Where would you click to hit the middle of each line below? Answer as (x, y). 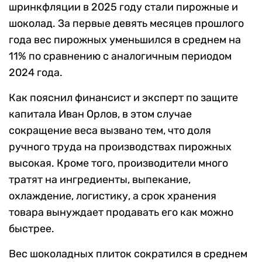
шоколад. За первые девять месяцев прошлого (126, 24)
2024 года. (36, 73)
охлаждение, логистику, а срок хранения (113, 196)
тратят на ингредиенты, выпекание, (100, 180)
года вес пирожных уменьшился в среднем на (125, 40)
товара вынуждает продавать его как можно (121, 213)
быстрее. (32, 229)
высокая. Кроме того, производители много (118, 163)
